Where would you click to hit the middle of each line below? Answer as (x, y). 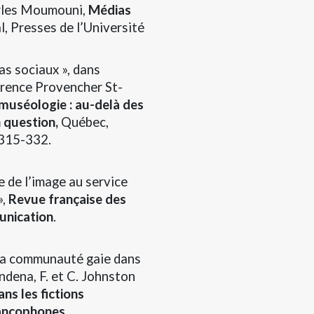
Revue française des (67, 199)
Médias (110, 9)
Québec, (85, 122)
